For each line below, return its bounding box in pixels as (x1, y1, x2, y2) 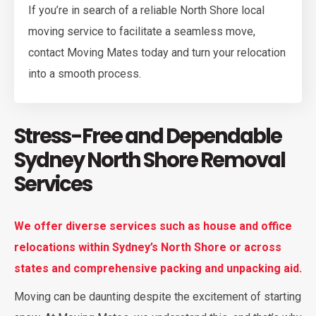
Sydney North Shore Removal (14, 146, 285, 175)
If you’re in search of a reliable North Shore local (28, 4, 265, 18)
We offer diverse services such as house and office (14, 219, 292, 233)
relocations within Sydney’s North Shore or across (14, 241, 281, 255)
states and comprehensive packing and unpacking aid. (14, 262, 302, 276)
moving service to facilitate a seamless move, (28, 25, 255, 39)
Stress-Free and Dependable (14, 122, 281, 151)
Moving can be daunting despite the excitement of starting (14, 290, 301, 304)
